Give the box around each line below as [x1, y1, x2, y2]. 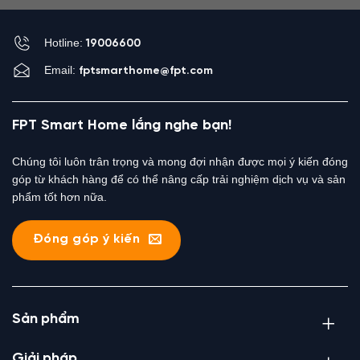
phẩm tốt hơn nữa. [12, 190, 107, 203]
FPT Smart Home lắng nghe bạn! [12, 117, 231, 133]
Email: [44, 63, 79, 76]
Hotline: [44, 35, 86, 49]
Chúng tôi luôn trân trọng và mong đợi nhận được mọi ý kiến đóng [12, 154, 348, 168]
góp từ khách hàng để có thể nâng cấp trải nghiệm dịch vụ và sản [12, 172, 346, 186]
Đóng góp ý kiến [33, 232, 140, 247]
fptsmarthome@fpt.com [79, 64, 213, 77]
